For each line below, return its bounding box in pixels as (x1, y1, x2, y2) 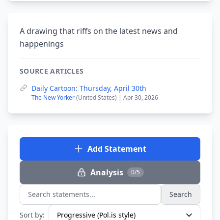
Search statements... (19, 194, 95, 205)
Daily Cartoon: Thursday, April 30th (31, 83, 146, 93)
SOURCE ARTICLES (20, 66, 84, 76)
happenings (20, 38, 64, 49)
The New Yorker (31, 93, 76, 102)
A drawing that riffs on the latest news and (20, 26, 178, 36)
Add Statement (87, 143, 146, 154)
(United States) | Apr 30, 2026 (76, 93, 158, 102)
